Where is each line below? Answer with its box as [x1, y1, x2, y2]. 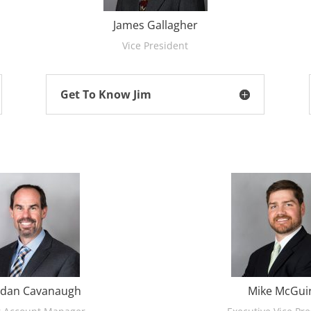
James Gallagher [112, 17, 198, 33]
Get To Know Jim [60, 86, 152, 102]
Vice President [122, 39, 189, 53]
